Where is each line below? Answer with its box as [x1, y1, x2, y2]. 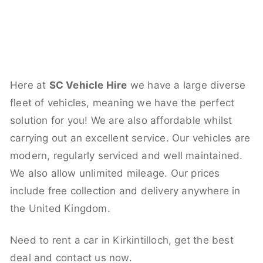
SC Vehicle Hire [49, 79, 127, 91]
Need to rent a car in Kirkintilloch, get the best [10, 234, 234, 246]
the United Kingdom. [10, 202, 110, 214]
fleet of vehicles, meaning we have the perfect [10, 96, 235, 109]
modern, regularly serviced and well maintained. [10, 149, 243, 161]
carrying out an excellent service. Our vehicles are [10, 131, 251, 144]
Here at [10, 79, 49, 91]
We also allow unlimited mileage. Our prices [10, 167, 220, 179]
